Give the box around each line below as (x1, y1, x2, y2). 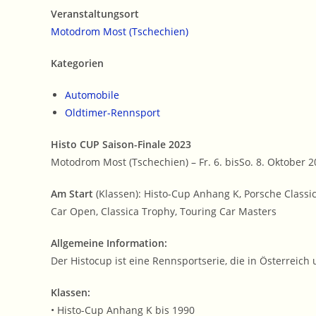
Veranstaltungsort (51, 7, 139, 21)
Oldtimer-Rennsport (65, 106, 160, 120)
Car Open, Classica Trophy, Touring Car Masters (51, 205, 276, 219)
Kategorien (51, 56, 104, 71)
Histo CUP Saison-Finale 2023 (51, 138, 191, 152)
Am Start (51, 187, 96, 201)
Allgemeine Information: (51, 236, 167, 250)
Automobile (65, 88, 119, 102)
